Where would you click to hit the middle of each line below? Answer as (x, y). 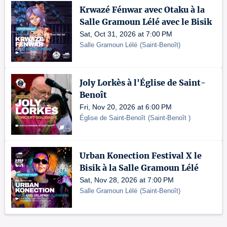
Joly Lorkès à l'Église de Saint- (143, 83)
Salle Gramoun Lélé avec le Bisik (146, 22)
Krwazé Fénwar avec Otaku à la (142, 10)
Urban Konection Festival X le (141, 156)
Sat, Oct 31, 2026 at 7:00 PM (126, 34)
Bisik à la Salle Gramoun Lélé (139, 168)
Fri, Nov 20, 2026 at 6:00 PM (126, 107)
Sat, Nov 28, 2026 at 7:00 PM (127, 180)
